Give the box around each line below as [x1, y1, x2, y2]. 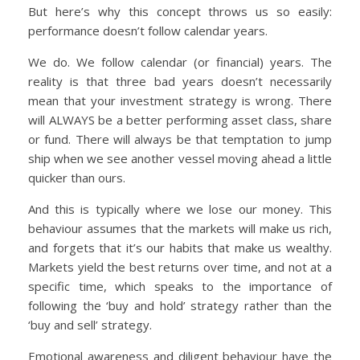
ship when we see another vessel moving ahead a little [28, 150, 332, 167]
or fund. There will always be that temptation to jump [28, 131, 332, 148]
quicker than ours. [28, 170, 125, 186]
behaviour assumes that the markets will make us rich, [28, 220, 332, 237]
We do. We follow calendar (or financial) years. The [28, 54, 332, 71]
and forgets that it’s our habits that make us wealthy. [28, 239, 332, 256]
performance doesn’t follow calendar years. [28, 22, 268, 39]
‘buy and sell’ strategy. [28, 317, 152, 333]
